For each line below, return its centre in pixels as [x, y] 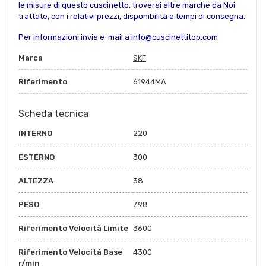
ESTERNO [37, 157]
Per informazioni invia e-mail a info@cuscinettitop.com [118, 37]
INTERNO [35, 133]
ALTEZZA [36, 180]
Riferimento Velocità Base [70, 252]
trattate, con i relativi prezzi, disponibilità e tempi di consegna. [132, 16]
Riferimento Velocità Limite [73, 228]
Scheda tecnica [53, 113]
